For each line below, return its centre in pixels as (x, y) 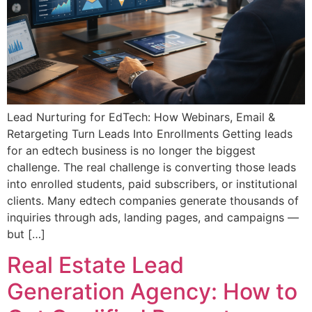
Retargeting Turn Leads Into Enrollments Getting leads (150, 134)
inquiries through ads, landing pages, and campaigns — (153, 218)
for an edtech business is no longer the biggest (131, 151)
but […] (26, 234)
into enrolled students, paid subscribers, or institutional (152, 184)
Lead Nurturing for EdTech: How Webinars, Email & (141, 117)
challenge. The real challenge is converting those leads (151, 167)
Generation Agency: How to (152, 292)
